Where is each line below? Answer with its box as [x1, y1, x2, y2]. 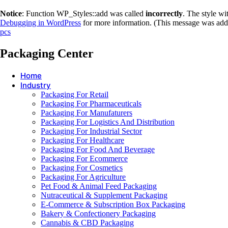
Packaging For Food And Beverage [41, 145, 155, 154]
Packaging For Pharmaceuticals [41, 99, 141, 108]
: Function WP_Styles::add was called [22, 9, 146, 18]
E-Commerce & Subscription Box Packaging [41, 199, 185, 209]
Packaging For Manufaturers [41, 108, 132, 117]
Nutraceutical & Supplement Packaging [41, 190, 167, 199]
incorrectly [146, 9, 183, 18]
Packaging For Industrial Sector [41, 126, 142, 135]
